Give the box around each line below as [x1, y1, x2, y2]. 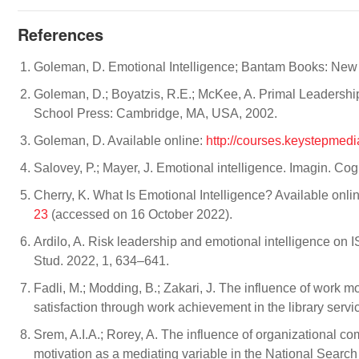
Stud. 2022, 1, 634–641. [34, 253, 169, 268]
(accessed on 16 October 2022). [48, 207, 232, 221]
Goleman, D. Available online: [34, 133, 206, 147]
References [18, 22, 103, 46]
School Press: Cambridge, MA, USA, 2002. [34, 106, 277, 120]
